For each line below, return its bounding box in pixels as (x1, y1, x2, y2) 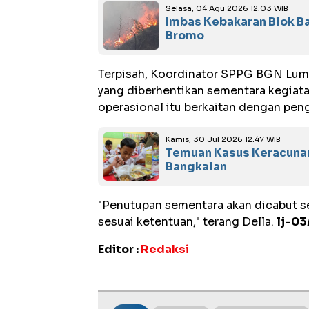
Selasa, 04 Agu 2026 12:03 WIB (166, 3, 288, 13)
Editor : (98, 241, 141, 257)
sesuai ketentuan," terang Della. (98, 214, 277, 229)
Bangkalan (166, 159, 227, 174)
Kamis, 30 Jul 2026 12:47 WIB (166, 134, 281, 144)
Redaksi (141, 241, 189, 257)
